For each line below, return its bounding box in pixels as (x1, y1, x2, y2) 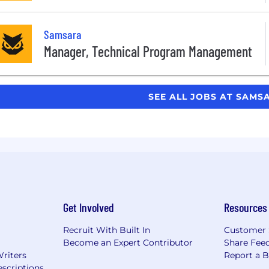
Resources (224, 199, 268, 214)
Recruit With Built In (62, 224, 150, 235)
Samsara (44, 27, 82, 42)
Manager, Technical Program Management (44, 43, 252, 61)
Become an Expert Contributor (62, 237, 193, 248)
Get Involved (62, 199, 114, 214)
